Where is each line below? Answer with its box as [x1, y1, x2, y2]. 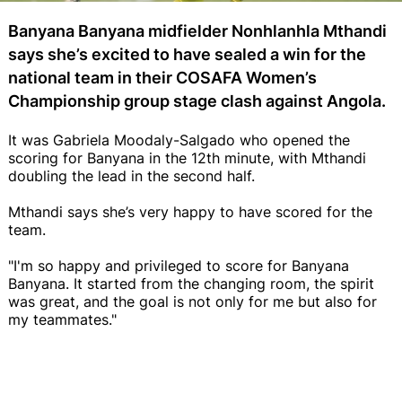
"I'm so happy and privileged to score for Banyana [8, 256, 349, 275]
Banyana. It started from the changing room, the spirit [8, 274, 374, 293]
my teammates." [8, 310, 117, 328]
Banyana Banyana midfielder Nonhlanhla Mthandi [8, 21, 387, 40]
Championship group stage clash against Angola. [8, 91, 386, 110]
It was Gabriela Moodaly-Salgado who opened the [8, 130, 350, 149]
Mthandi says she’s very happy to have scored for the [8, 202, 372, 221]
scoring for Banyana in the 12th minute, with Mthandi [8, 148, 366, 167]
